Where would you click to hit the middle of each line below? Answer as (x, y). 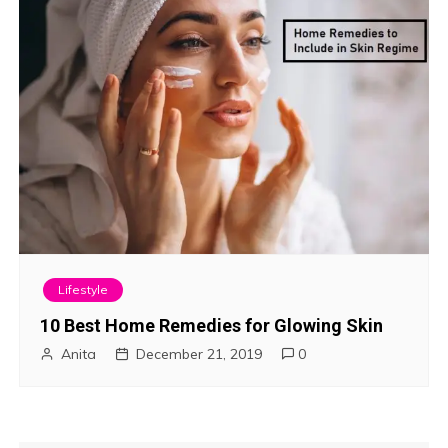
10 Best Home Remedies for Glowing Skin (212, 325)
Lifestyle (83, 289)
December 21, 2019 (199, 353)
